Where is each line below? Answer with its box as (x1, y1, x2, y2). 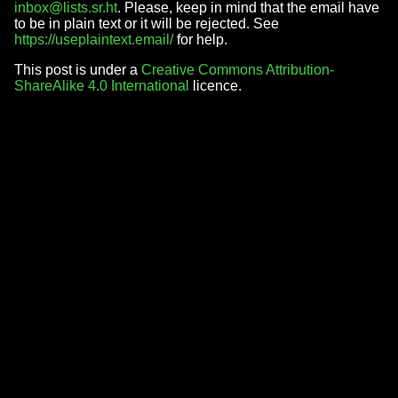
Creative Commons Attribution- (141, 61, 334, 77)
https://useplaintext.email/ (14, 31, 173, 47)
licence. (189, 77, 242, 93)
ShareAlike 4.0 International (14, 77, 189, 93)
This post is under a (14, 61, 141, 77)
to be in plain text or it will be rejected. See (14, 15, 279, 31)
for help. (173, 31, 227, 47)
